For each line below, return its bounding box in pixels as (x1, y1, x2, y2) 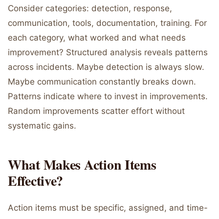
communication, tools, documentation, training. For (8, 18, 207, 28)
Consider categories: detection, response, (8, 3, 172, 13)
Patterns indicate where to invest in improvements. (8, 91, 208, 101)
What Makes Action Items (8, 154, 156, 175)
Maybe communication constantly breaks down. (8, 77, 196, 87)
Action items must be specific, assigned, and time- (8, 203, 208, 213)
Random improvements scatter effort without (8, 106, 185, 116)
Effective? (8, 171, 64, 191)
